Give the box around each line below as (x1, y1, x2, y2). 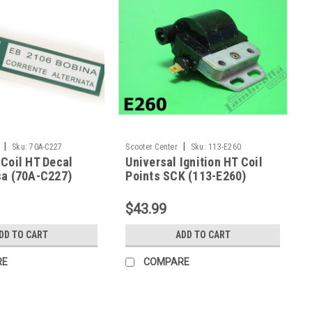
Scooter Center (125, 141, 178, 152)
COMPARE (143, 256, 190, 267)
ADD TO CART (175, 228, 231, 240)
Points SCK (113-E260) (125, 168, 247, 183)
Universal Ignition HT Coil (125, 154, 263, 169)
